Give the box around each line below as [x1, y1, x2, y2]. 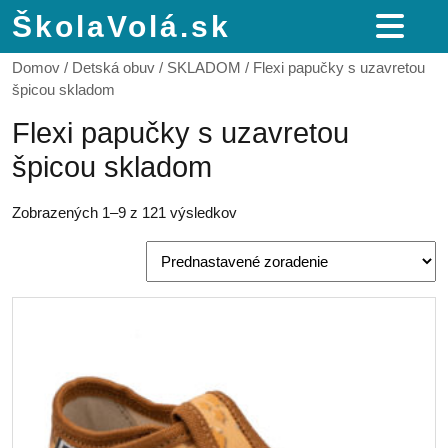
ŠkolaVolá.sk [12, 10, 231, 43]
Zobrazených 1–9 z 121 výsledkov [12, 204, 237, 221]
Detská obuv [72, 59, 155, 76]
